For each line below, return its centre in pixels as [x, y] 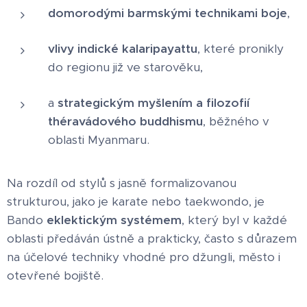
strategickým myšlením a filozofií [153, 103]
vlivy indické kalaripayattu [123, 49]
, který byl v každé [234, 220]
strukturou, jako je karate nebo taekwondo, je [136, 202]
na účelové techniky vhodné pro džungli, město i [144, 257]
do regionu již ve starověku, [125, 67]
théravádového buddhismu [125, 122]
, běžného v [236, 122]
